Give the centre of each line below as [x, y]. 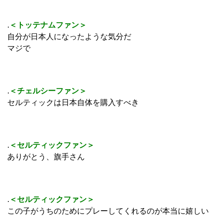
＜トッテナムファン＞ [48, 25]
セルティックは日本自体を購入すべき [73, 102]
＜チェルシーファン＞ [48, 91]
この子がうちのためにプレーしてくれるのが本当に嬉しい [108, 211]
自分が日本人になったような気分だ [69, 36]
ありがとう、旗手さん [46, 156]
